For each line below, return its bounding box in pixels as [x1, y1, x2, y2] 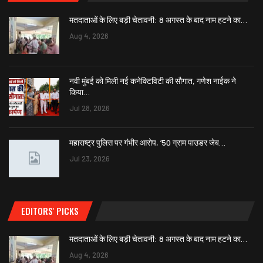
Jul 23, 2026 [69, 153, 110, 163]
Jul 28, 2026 [69, 103, 110, 113]
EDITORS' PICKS [21, 204, 79, 218]
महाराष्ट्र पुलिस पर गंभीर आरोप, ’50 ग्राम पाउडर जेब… [69, 137, 225, 147]
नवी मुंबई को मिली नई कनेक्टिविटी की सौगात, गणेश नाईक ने [69, 76, 236, 86]
